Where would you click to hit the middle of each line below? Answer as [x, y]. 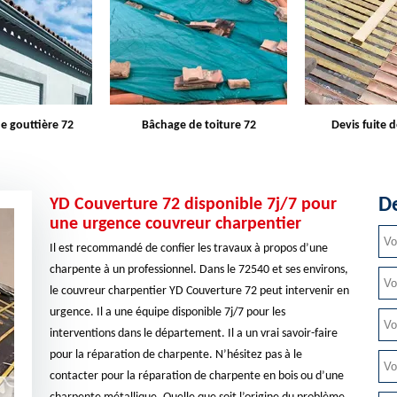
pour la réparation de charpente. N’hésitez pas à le [175, 355]
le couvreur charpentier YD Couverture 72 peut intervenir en [199, 291]
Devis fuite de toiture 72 [198, 125]
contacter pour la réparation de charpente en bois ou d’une [196, 376]
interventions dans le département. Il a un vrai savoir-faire [193, 334]
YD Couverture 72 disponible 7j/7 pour [193, 205]
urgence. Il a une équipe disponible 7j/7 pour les [167, 312]
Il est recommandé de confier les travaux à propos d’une [188, 249]
